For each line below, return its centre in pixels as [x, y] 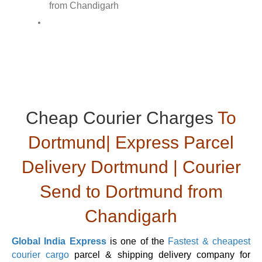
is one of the [137, 242]
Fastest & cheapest [209, 242]
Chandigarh [131, 216]
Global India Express [59, 242]
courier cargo [41, 255]
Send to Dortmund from [131, 192]
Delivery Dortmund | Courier [131, 167]
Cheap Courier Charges [120, 118]
